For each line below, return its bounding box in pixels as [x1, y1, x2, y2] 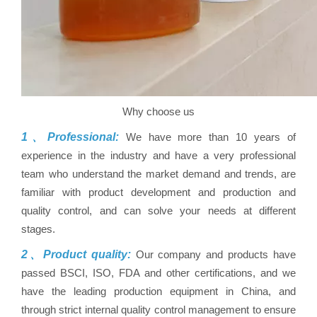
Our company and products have [130, 248, 296, 260]
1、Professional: [21, 131, 126, 143]
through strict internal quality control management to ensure [21, 304, 296, 316]
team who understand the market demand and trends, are [21, 168, 296, 180]
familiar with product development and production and [21, 186, 296, 198]
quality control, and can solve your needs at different [21, 204, 296, 217]
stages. [21, 223, 55, 235]
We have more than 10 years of [125, 131, 296, 143]
